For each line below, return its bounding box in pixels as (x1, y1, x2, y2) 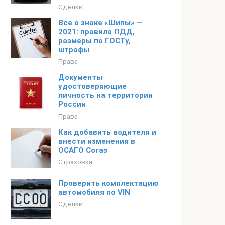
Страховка (58, 158, 92, 166)
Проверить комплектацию (58, 179, 159, 188)
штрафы (58, 45, 89, 54)
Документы (58, 73, 102, 82)
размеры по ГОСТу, (58, 36, 131, 45)
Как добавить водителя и (58, 128, 156, 137)
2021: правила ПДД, (58, 27, 135, 36)
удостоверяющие (58, 82, 127, 91)
